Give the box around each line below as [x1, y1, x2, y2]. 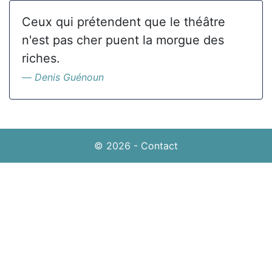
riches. [22, 51, 60, 66]
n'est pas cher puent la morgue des [22, 33, 224, 47]
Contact [141, 140, 178, 152]
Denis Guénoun [35, 71, 104, 83]
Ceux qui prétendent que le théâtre [22, 15, 225, 29]
